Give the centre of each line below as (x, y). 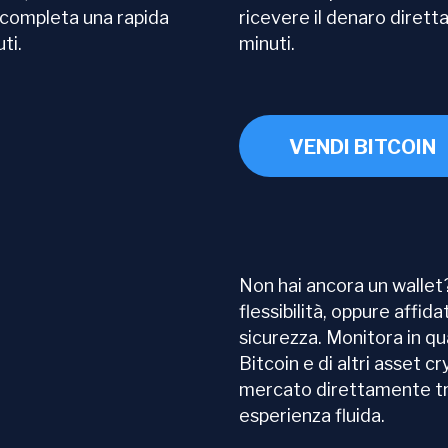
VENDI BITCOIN (362, 147)
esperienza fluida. (312, 415)
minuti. (267, 43)
